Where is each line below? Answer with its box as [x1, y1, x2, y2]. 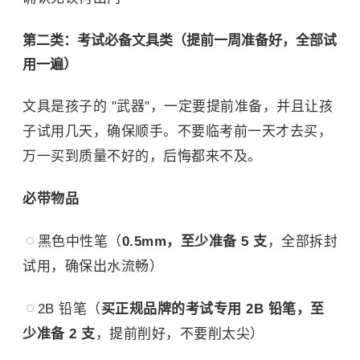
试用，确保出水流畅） [22, 259, 163, 274]
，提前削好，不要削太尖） [95, 326, 264, 342]
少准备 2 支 [22, 326, 96, 342]
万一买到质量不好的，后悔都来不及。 [22, 149, 262, 164]
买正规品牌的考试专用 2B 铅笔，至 [100, 301, 325, 317]
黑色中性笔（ [37, 234, 122, 249]
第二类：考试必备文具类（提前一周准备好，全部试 [22, 33, 337, 48]
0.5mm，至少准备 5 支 [121, 234, 268, 249]
